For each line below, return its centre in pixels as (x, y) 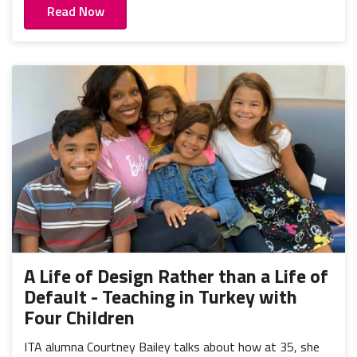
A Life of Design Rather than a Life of (176, 275)
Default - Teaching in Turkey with (161, 296)
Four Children (79, 317)
